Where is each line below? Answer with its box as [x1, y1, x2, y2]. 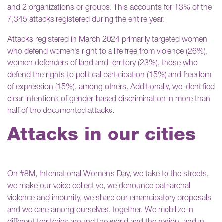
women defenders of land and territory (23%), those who [7, 59, 198, 68]
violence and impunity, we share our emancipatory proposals [7, 194, 211, 203]
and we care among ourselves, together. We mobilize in [7, 206, 193, 215]
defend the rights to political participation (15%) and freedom [7, 71, 211, 80]
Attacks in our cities [7, 126, 196, 146]
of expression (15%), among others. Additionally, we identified [7, 83, 215, 92]
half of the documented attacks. [7, 107, 114, 115]
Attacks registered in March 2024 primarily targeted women [7, 36, 207, 44]
